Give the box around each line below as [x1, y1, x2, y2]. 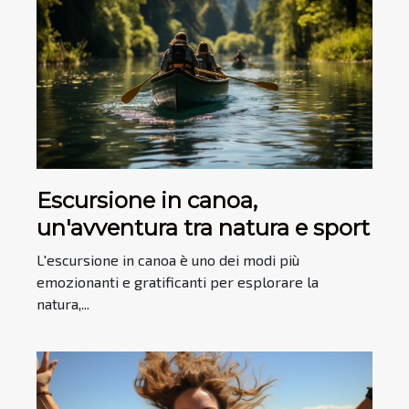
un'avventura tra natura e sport [37, 215, 370, 242]
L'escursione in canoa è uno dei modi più [37, 251, 299, 269]
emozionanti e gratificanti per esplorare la [37, 273, 319, 291]
